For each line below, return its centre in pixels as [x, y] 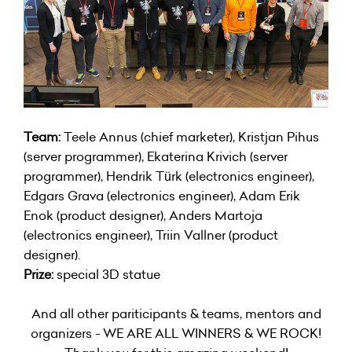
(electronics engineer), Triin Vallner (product [151, 235]
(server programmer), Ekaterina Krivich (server [156, 157]
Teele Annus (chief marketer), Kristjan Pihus [191, 137]
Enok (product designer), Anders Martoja [143, 216]
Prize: [38, 275]
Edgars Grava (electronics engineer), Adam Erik [162, 196]
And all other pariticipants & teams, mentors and [176, 314]
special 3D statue [107, 275]
